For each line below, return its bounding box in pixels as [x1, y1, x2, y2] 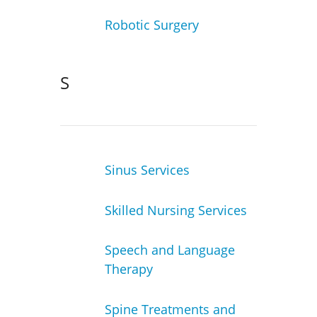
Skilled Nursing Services [104, 201, 247, 219]
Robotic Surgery [104, 16, 199, 34]
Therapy [104, 260, 153, 278]
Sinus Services [104, 161, 190, 178]
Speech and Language [104, 241, 235, 259]
